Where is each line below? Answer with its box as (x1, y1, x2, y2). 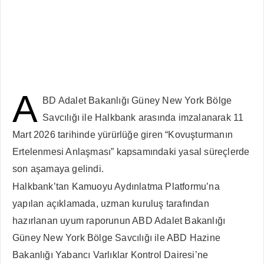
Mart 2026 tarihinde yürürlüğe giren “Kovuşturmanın (12, 130, 233, 140)
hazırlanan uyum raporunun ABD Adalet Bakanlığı (12, 216, 226, 226)
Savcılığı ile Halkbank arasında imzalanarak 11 (42, 113, 244, 123)
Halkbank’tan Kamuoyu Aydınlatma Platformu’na (12, 181, 220, 192)
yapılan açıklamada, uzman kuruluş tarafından (12, 199, 209, 209)
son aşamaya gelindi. (12, 164, 104, 174)
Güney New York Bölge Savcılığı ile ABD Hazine (12, 233, 221, 243)
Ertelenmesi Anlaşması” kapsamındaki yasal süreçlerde (12, 147, 250, 157)
